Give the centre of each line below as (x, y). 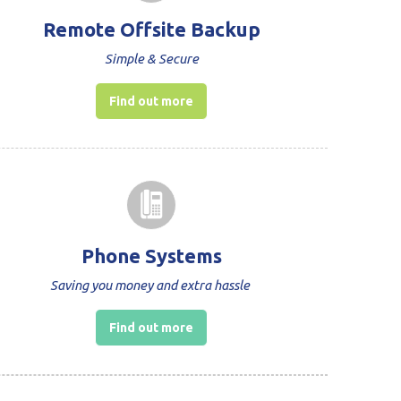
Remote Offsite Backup (151, 29)
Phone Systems (151, 255)
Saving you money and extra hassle (152, 285)
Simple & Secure (151, 58)
